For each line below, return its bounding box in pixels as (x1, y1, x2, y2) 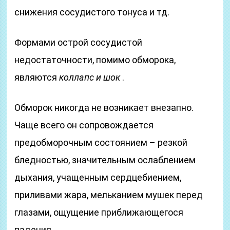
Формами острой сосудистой (14, 37, 143, 48)
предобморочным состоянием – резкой (14, 137, 188, 148)
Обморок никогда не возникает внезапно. (14, 102, 194, 113)
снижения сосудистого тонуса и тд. (14, 7, 170, 17)
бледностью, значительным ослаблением (14, 155, 196, 165)
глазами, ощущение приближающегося (14, 207, 184, 218)
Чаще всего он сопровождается (14, 120, 154, 130)
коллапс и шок (59, 72, 121, 83)
